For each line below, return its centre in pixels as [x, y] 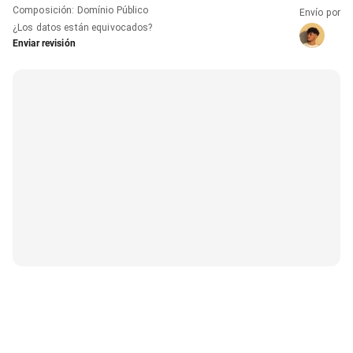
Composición [43, 10]
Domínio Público [113, 10]
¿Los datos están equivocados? [83, 27]
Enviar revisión [44, 43]
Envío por [320, 12]
